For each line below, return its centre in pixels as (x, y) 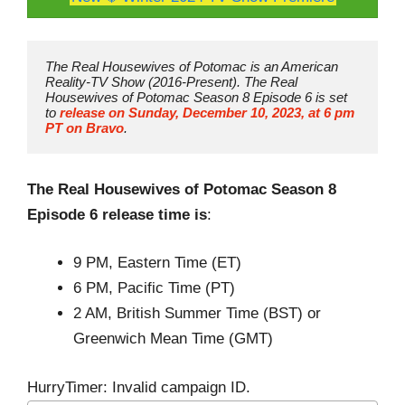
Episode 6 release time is (117, 214)
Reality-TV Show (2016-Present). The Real (171, 82)
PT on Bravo (85, 128)
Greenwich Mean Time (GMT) (173, 339)
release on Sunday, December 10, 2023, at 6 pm (207, 113)
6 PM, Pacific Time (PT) (154, 288)
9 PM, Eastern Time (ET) (157, 263)
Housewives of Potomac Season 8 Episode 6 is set (196, 98)
